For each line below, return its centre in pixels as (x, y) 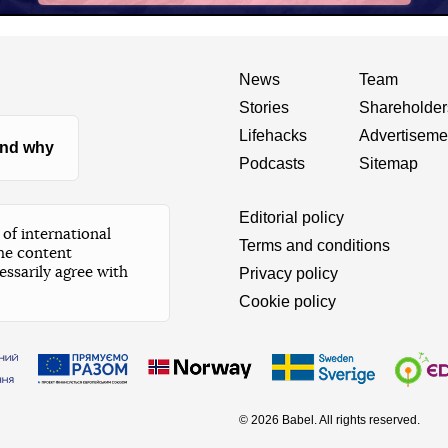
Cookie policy (287, 301)
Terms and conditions (314, 245)
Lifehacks (273, 135)
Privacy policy (288, 273)
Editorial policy (291, 217)
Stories (264, 107)
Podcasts (272, 163)
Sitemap (388, 163)
